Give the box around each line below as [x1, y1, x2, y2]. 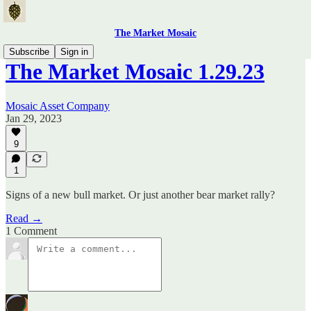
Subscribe [9, 47, 49, 57]
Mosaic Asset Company [6, 99, 110, 112]
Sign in [60, 47, 88, 57]
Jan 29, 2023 [6, 112, 62, 124]
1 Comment [6, 225, 57, 237]
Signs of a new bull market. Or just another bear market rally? [6, 189, 275, 201]
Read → [6, 212, 42, 224]
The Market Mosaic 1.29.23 [6, 59, 264, 85]
